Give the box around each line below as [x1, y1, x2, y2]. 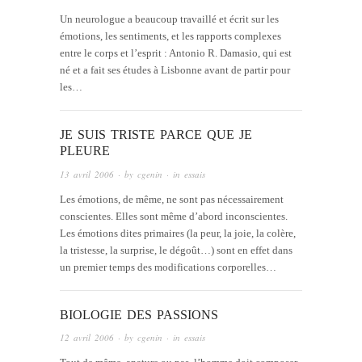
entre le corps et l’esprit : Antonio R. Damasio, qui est [60, 47, 292, 60]
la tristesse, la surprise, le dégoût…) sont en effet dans [60, 243, 293, 256]
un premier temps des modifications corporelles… [60, 260, 276, 273]
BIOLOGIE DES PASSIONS [60, 307, 218, 322]
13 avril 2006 [60, 167, 114, 180]
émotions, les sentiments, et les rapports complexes [60, 30, 281, 43]
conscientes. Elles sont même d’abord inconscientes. [60, 209, 288, 222]
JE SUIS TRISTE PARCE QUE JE [60, 128, 252, 142]
